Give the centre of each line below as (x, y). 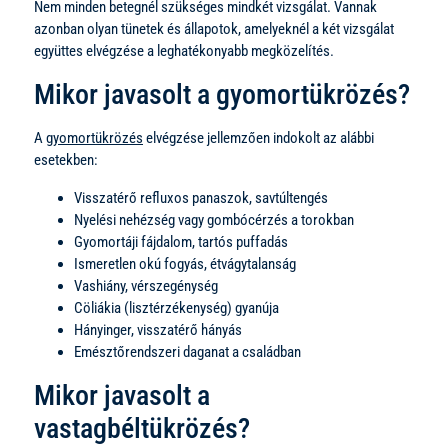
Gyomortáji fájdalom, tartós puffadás (181, 241)
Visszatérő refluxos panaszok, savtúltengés (201, 197)
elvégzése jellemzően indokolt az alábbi (258, 137)
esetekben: (66, 159)
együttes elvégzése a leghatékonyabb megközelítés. (184, 50)
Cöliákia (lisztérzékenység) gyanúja (176, 307)
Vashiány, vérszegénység (146, 285)
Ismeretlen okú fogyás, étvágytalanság (185, 263)
